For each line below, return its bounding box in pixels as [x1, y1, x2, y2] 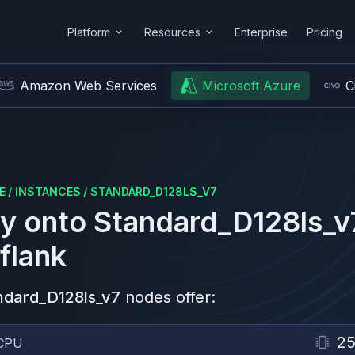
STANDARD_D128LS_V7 [90, 185, 217, 198]
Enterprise [235, 25, 288, 39]
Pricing [307, 25, 342, 39]
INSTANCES [15, 185, 81, 198]
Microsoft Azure [202, 78, 300, 94]
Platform [67, 25, 110, 39]
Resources [144, 25, 200, 39]
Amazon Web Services [20, 78, 157, 94]
